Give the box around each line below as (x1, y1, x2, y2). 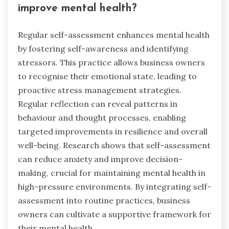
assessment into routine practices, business (18, 195, 190, 205)
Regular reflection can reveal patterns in (18, 98, 177, 109)
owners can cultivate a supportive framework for (18, 209, 211, 219)
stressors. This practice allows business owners (18, 57, 205, 67)
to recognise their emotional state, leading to (18, 71, 197, 81)
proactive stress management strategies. (18, 84, 181, 95)
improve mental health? (18, 3, 136, 14)
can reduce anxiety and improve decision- (18, 153, 182, 164)
